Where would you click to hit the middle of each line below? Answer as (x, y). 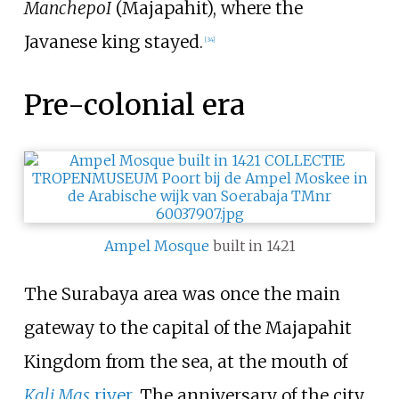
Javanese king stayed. (113, 41)
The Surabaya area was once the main (182, 293)
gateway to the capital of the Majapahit (187, 327)
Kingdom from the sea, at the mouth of (185, 361)
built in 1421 (252, 245)
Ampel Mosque (156, 245)
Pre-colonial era (134, 105)
